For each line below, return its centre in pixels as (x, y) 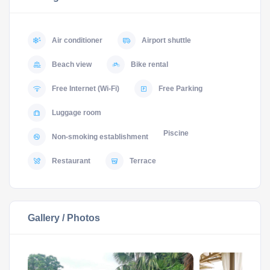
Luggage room (77, 113)
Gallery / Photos (64, 218)
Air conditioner (77, 40)
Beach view (72, 64)
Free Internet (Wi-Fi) (86, 89)
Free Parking (181, 89)
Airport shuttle (166, 40)
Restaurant (71, 161)
